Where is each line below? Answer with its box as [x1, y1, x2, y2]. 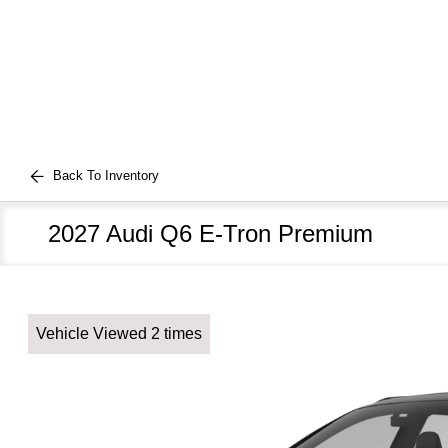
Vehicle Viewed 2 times [36, 325, 203, 342]
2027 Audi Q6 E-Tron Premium [48, 220, 373, 247]
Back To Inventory [53, 168, 160, 183]
